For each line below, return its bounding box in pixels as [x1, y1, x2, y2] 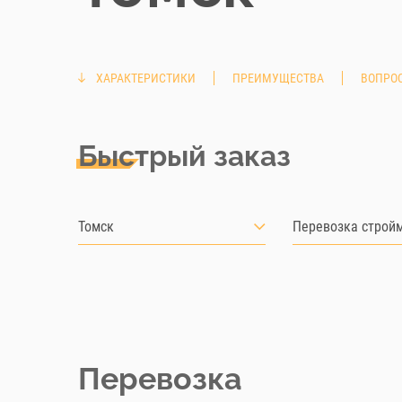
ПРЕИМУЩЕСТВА [232, 71, 324, 85]
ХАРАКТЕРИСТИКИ [96, 71, 196, 85]
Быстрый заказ [78, 139, 291, 172]
